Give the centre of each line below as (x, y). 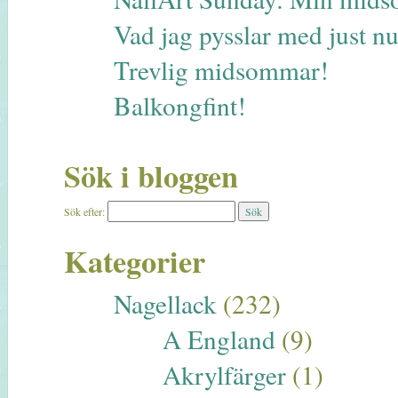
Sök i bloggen (151, 176)
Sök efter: (84, 212)
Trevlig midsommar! (221, 70)
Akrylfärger (225, 375)
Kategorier (135, 262)
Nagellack (165, 304)
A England (219, 339)
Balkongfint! (179, 106)
